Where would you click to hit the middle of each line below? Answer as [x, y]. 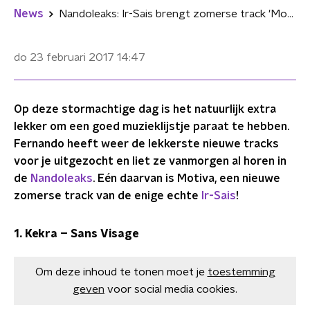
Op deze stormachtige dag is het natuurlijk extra [145, 109]
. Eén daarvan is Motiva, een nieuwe [186, 179]
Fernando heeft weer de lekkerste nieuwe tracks [146, 144]
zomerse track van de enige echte [108, 196]
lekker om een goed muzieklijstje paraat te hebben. [152, 127]
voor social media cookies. [172, 289]
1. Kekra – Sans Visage [76, 234]
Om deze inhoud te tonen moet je [120, 272]
